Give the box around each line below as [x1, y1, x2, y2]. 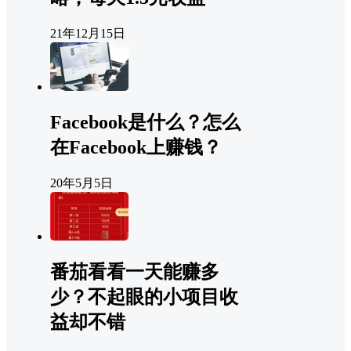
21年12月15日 [50, 27, 125, 41]
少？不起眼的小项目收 [50, 286, 238, 307]
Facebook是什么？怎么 [50, 111, 241, 132]
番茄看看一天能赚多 [50, 261, 219, 282]
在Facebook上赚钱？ [50, 136, 222, 157]
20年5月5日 [50, 175, 113, 190]
